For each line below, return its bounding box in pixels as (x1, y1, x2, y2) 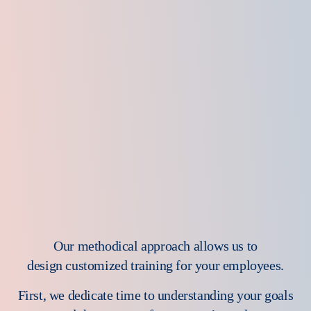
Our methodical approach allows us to (53, 237, 258, 253)
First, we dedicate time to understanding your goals (17, 287, 294, 303)
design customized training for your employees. (27, 257, 284, 273)
